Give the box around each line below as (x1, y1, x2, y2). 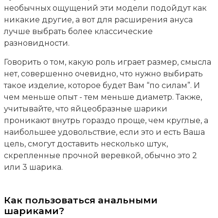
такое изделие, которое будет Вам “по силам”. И (3, 80, 200, 90)
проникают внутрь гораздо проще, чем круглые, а (3, 115, 208, 125)
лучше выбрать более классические (3, 26, 153, 36)
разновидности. (3, 38, 70, 48)
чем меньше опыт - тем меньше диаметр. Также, (3, 92, 202, 102)
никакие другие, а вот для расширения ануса (3, 15, 193, 24)
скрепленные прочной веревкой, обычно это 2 (3, 150, 197, 160)
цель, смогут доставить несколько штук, (3, 139, 168, 148)
